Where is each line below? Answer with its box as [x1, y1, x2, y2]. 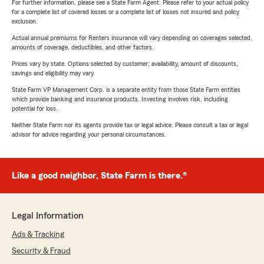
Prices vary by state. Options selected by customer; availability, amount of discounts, [12, 60, 238, 68]
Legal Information [12, 211, 84, 221]
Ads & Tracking [12, 230, 64, 239]
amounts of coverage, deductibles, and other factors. [12, 44, 154, 51]
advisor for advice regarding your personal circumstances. [12, 131, 166, 138]
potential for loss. [12, 105, 58, 113]
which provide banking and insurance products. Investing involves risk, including [12, 95, 228, 103]
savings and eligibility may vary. [12, 70, 95, 77]
